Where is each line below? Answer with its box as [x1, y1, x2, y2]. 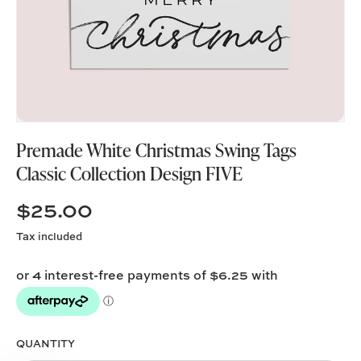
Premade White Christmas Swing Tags [16, 137, 297, 164]
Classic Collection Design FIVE [16, 160, 243, 187]
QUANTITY [16, 336, 75, 351]
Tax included [16, 229, 82, 244]
